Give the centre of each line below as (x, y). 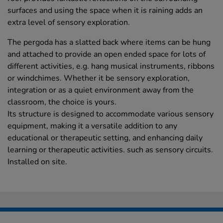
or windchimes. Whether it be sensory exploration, (99, 78)
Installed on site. (37, 162)
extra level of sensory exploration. (69, 23)
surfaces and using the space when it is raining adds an (105, 11)
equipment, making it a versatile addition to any (92, 126)
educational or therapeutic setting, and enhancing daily (105, 138)
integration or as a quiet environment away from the (101, 90)
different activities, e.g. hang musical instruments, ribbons (111, 66)
